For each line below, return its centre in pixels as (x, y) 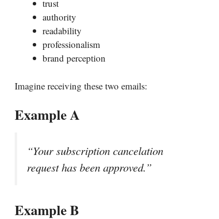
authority (59, 17)
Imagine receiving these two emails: (81, 86)
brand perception (74, 58)
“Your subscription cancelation (95, 151)
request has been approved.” (89, 167)
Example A (47, 115)
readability (62, 31)
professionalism (71, 44)
